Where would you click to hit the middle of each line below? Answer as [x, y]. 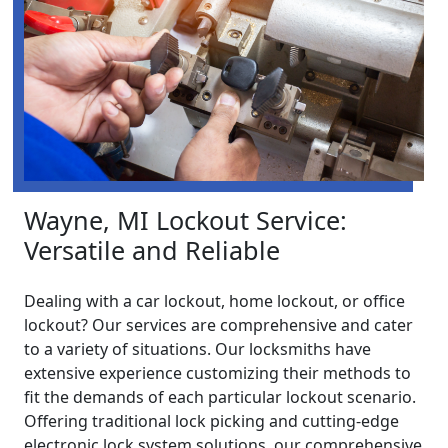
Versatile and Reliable [152, 250]
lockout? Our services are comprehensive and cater [218, 325]
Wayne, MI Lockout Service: [185, 220]
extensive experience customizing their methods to [217, 373]
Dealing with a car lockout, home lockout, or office [214, 301]
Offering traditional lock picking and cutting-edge [211, 421]
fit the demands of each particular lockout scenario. [220, 397]
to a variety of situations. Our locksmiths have [197, 349]
